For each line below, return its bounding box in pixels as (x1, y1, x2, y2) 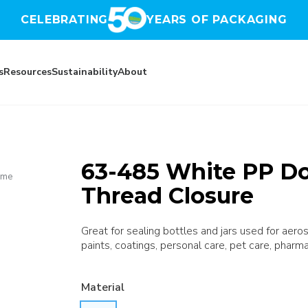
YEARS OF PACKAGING (146, 13, 287, 26)
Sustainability (52, 65, 118, 78)
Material (80, 280, 124, 295)
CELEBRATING (21, 13, 109, 26)
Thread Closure (80, 182, 254, 209)
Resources (3, 65, 52, 78)
